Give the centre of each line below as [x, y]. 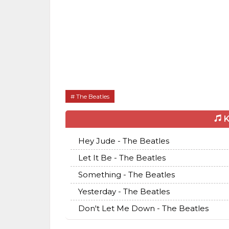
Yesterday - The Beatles [124, 192]
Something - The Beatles [127, 175]
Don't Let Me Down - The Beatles [143, 209]
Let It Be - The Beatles [122, 158]
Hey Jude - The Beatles [124, 141]
